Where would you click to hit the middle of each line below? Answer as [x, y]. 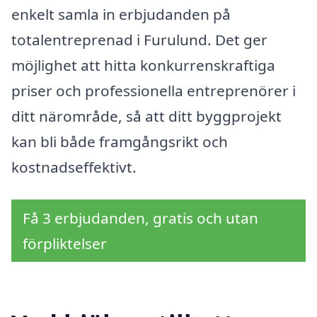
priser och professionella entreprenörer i [154, 90]
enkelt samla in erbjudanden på [121, 14]
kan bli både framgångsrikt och [120, 141]
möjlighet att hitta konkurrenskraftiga [143, 65]
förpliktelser [65, 243]
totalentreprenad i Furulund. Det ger [139, 39]
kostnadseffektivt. [74, 167]
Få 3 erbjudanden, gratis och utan [140, 218]
